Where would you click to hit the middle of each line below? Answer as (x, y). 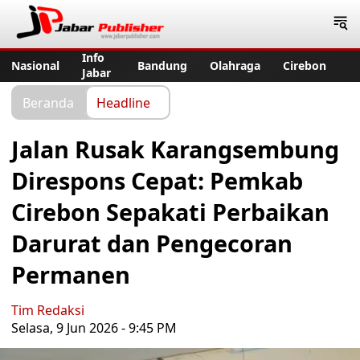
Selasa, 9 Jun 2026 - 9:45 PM (94, 328)
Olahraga (235, 65)
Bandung (162, 65)
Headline (123, 102)
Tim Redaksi (48, 310)
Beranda (48, 102)
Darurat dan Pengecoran (152, 243)
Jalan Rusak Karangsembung (175, 149)
